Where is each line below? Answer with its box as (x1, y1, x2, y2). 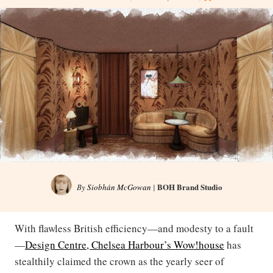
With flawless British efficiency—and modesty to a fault (15, 221, 253, 236)
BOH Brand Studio (157, 181, 222, 193)
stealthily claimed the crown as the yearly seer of (15, 254, 224, 269)
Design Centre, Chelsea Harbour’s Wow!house (25, 238, 224, 252)
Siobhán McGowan (87, 182, 151, 193)
